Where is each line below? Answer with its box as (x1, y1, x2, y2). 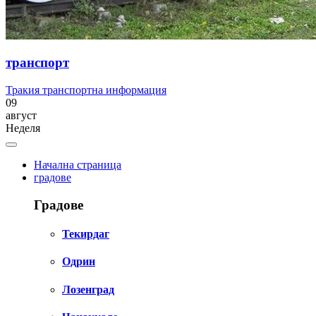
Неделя (6, 122, 40, 135)
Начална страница (34, 159, 121, 171)
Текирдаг (62, 228, 109, 241)
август (6, 109, 37, 122)
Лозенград (62, 283, 114, 296)
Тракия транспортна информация (6, 84, 166, 97)
